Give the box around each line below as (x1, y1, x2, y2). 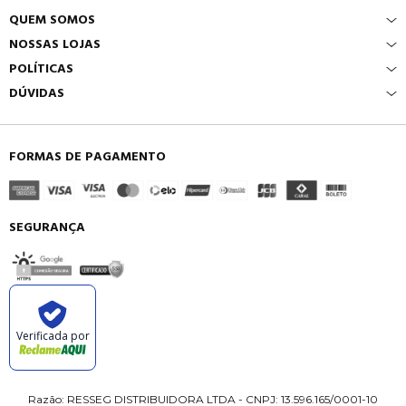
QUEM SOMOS (9, 11, 95, 30)
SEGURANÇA (9, 218, 85, 237)
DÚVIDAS (9, 84, 64, 103)
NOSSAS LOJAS (9, 35, 101, 54)
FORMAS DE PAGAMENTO (9, 148, 166, 167)
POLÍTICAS (9, 60, 73, 79)
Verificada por (15, 327, 90, 343)
